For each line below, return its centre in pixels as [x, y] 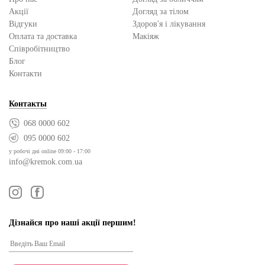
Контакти [25, 73]
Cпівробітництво [39, 49]
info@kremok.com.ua [46, 161]
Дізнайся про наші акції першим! [72, 222]
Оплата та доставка [43, 36]
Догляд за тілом [161, 11]
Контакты [28, 104]
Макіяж [146, 36]
